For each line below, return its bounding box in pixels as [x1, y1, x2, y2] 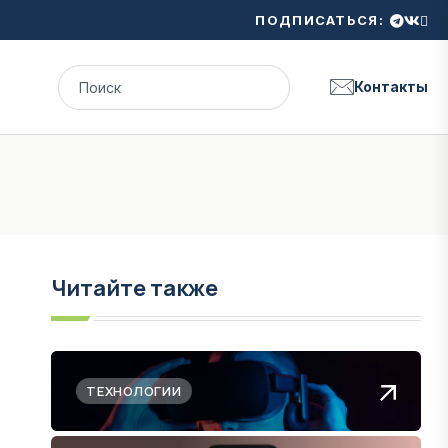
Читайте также [51, 273, 218, 303]
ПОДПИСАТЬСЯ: [255, 11, 384, 28]
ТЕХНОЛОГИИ [86, 382, 182, 400]
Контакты [354, 78, 428, 95]
